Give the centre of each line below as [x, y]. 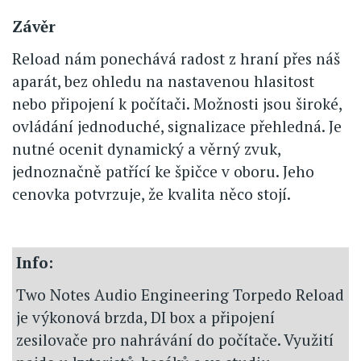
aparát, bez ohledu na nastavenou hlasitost [163, 81]
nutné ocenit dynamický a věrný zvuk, [146, 149]
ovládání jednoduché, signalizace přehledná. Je [177, 127]
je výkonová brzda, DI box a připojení [145, 317]
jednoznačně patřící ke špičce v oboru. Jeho [163, 172]
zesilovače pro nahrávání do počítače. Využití [175, 340]
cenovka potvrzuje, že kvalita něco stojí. [151, 194]
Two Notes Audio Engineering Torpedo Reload [180, 295]
